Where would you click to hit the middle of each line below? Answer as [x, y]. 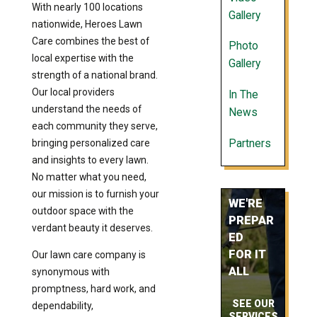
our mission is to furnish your [95, 194]
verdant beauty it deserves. [93, 227]
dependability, [62, 305]
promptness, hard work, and [93, 288]
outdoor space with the [82, 211]
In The [243, 95]
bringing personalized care [91, 143]
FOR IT [247, 255]
